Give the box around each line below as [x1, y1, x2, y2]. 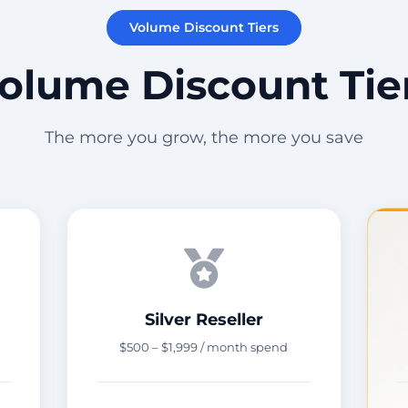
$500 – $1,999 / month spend [119, 339, 289, 354]
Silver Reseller [144, 308, 263, 330]
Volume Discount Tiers [129, 18, 279, 36]
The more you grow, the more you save [45, 126, 363, 148]
